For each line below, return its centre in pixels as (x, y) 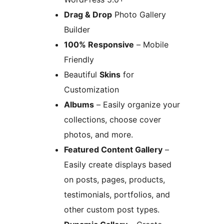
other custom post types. (112, 210)
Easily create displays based (118, 165)
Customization (91, 90)
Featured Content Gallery (113, 150)
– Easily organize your (137, 105)
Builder (77, 30)
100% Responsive (99, 45)
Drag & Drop (88, 15)
